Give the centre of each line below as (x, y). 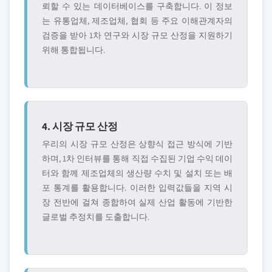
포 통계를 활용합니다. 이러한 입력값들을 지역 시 (137, 188)
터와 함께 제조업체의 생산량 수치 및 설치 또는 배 (137, 173)
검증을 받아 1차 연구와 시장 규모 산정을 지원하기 (137, 35)
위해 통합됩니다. (73, 50)
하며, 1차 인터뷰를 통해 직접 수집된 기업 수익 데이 (137, 158)
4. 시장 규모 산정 (80, 126)
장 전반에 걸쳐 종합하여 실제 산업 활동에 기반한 (137, 202)
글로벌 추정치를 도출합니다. (96, 217)
